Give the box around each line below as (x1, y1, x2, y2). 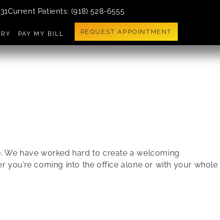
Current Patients (8, 6, 67, 16)
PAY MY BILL (18, 30, 64, 37)
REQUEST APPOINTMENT (80, 28, 172, 35)
